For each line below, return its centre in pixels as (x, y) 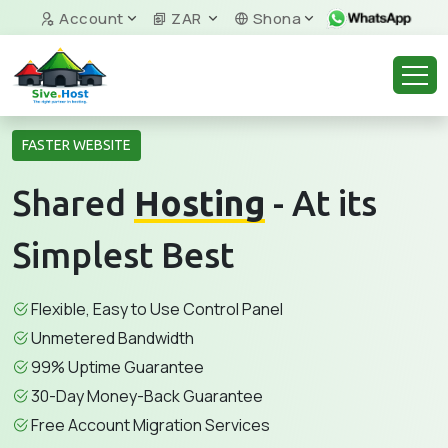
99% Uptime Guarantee (117, 367)
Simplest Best (123, 255)
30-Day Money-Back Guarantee (147, 396)
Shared (73, 203)
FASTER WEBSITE (76, 145)
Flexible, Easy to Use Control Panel (157, 309)
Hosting (199, 203)
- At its (321, 203)
